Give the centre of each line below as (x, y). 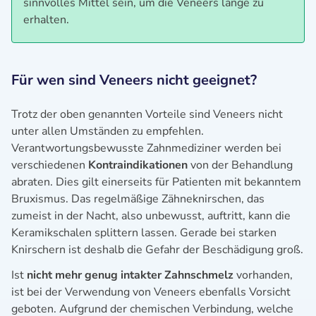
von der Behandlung (240, 165)
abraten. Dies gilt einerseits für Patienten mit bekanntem (156, 182)
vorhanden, (265, 275)
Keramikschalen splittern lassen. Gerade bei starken (144, 232)
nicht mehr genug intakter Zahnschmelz (132, 275)
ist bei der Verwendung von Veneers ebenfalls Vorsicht (151, 292)
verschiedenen (50, 165)
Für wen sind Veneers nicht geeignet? (134, 80)
